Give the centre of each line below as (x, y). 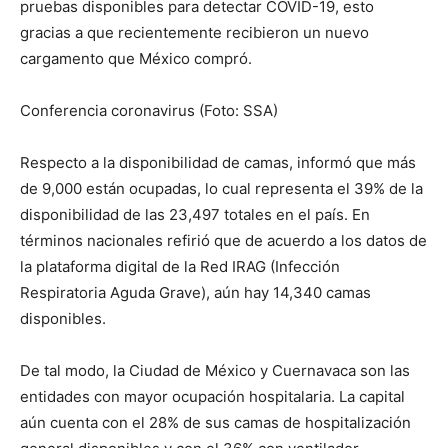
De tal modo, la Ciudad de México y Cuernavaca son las (215, 370)
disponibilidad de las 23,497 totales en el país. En (195, 214)
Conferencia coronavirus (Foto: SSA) (149, 110)
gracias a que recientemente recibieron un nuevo (194, 32)
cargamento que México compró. (136, 58)
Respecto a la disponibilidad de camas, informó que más (218, 162)
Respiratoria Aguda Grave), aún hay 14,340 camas (195, 292)
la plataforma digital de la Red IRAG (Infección (180, 266)
